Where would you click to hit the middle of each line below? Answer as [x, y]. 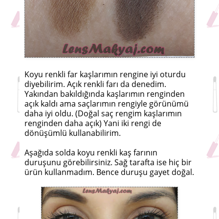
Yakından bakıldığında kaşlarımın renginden [105, 94]
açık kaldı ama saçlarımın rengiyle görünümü [107, 104]
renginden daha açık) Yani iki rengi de [93, 123]
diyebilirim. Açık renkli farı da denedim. [95, 84]
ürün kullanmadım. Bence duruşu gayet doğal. [109, 172]
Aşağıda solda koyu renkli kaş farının [91, 153]
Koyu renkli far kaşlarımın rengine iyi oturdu [105, 74]
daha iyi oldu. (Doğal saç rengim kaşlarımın [103, 113]
